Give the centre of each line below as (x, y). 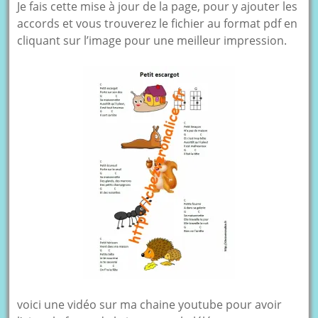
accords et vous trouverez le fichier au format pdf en (158, 23)
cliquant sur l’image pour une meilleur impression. (152, 40)
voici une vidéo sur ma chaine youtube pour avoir (150, 304)
